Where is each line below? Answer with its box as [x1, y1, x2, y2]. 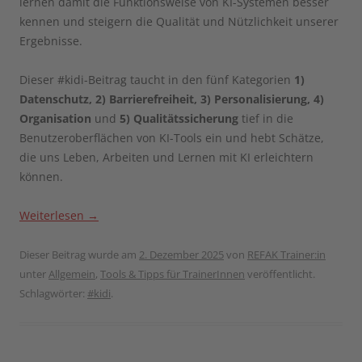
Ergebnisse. [19, 32, 82, 48]
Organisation [19, 110, 95, 126]
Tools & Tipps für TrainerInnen [100, 266, 245, 281]
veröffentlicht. [245, 266, 315, 281]
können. [19, 168, 63, 184]
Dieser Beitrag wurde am [19, 246, 139, 262]
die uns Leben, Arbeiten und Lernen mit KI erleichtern [19, 149, 314, 165]
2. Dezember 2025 [139, 246, 224, 262]
